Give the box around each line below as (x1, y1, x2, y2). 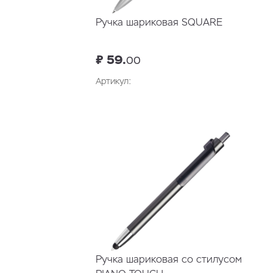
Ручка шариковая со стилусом (96, 253, 242, 266)
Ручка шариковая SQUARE (96, 16, 222, 29)
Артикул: (96, 76, 131, 87)
